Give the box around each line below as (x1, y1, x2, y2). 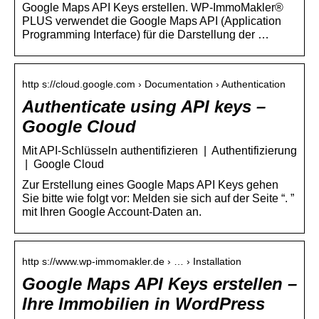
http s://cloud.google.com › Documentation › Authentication (22, 78, 286, 90)
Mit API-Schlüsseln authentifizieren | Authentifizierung (22, 144, 297, 157)
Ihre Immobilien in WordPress (22, 293, 265, 313)
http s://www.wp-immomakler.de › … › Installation (22, 255, 241, 267)
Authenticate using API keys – (22, 96, 266, 116)
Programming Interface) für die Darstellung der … (22, 28, 269, 41)
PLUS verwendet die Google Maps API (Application (22, 14, 281, 27)
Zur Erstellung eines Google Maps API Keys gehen (22, 178, 278, 191)
